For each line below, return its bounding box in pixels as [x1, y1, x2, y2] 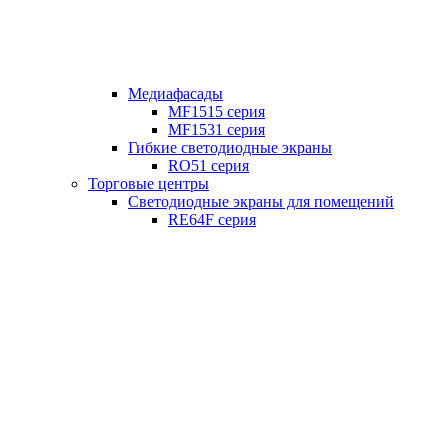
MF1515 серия [168, 103, 265, 120]
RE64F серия [168, 211, 256, 228]
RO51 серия [168, 157, 249, 174]
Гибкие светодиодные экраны [128, 139, 332, 156]
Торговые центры [88, 175, 209, 192]
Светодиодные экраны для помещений [128, 193, 394, 210]
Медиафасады [128, 85, 223, 102]
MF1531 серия [168, 121, 265, 138]
